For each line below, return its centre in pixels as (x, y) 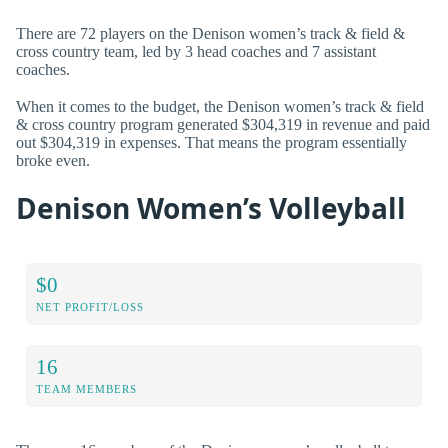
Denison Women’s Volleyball (211, 208)
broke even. (53, 161)
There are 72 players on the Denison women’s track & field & (210, 34)
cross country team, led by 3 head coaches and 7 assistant (196, 52)
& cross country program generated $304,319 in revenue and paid (223, 125)
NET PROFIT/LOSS (90, 307)
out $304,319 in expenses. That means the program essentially (211, 143)
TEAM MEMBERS (86, 389)
